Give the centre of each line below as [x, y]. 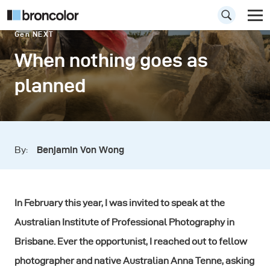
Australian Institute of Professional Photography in [124, 222]
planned [50, 85]
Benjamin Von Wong [80, 150]
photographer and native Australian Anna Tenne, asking [134, 261]
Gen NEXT [34, 34]
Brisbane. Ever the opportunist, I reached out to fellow [131, 241]
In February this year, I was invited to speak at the [120, 203]
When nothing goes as [111, 60]
